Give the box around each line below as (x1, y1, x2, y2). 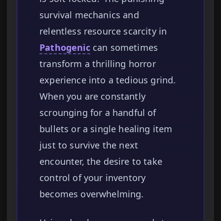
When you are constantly (39, 90, 146, 103)
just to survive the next (39, 139, 139, 151)
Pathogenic (39, 41, 90, 54)
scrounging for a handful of (39, 107, 156, 119)
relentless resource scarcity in (39, 25, 167, 37)
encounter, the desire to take (39, 155, 163, 168)
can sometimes (90, 41, 158, 54)
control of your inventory (39, 172, 146, 184)
